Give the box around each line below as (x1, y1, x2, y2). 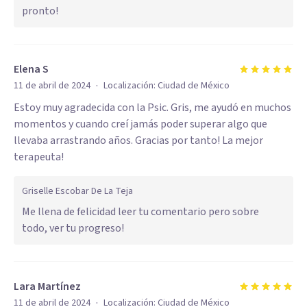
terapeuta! (14, 149, 64, 164)
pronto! (22, 3, 58, 19)
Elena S (14, 62, 49, 77)
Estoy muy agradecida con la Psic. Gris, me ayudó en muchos (14, 100, 291, 115)
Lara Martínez (14, 279, 81, 294)
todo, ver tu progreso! (22, 221, 124, 236)
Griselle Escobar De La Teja (22, 184, 133, 198)
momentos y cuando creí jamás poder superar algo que (14, 116, 267, 132)
